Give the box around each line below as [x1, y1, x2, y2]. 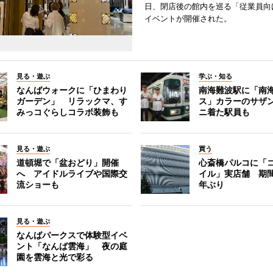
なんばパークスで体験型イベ [16, 230, 127, 241]
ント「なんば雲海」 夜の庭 [16, 241, 127, 252]
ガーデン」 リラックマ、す [16, 96, 127, 107]
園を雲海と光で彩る [16, 252, 93, 263]
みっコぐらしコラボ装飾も [16, 107, 119, 118]
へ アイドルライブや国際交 [16, 168, 127, 179]
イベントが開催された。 [144, 13, 232, 24]
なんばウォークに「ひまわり [16, 85, 127, 96]
